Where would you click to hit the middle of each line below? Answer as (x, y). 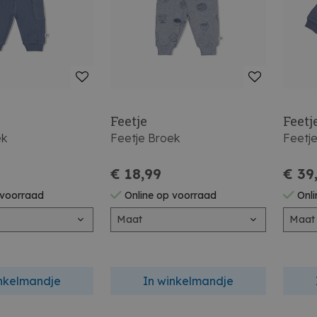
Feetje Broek (145, 138)
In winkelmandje (189, 281)
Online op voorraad (169, 195)
